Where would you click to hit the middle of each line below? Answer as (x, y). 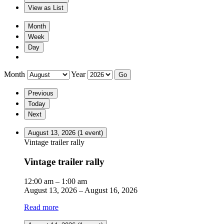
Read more (41, 207)
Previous (41, 93)
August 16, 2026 (111, 190)
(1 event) (90, 133)
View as (40, 8)
